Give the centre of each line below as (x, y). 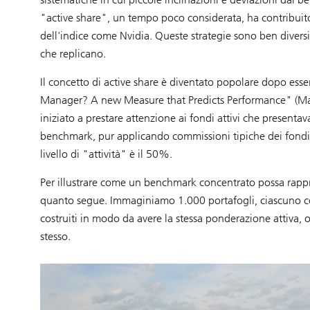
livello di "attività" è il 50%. (106, 154)
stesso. (55, 237)
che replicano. (73, 54)
